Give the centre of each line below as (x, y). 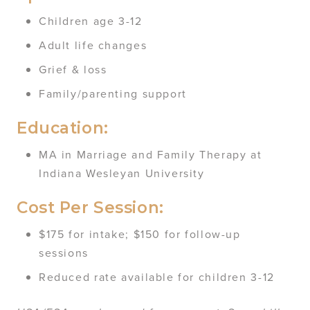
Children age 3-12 (91, 21)
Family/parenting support (113, 94)
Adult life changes (93, 45)
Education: (63, 128)
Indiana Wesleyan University (122, 173)
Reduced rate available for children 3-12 (157, 277)
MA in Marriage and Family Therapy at (151, 155)
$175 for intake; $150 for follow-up (140, 234)
